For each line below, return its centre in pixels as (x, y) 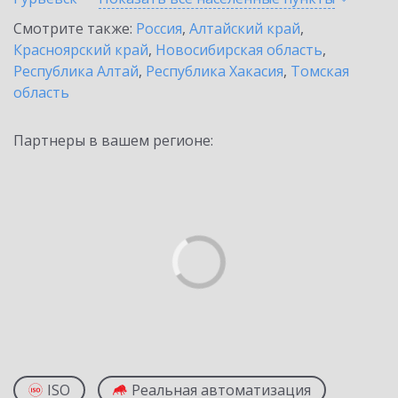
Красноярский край (81, 50)
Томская (320, 71)
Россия (159, 28)
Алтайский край (245, 28)
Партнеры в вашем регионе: (113, 140)
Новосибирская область (239, 50)
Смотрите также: (75, 28)
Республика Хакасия (215, 71)
